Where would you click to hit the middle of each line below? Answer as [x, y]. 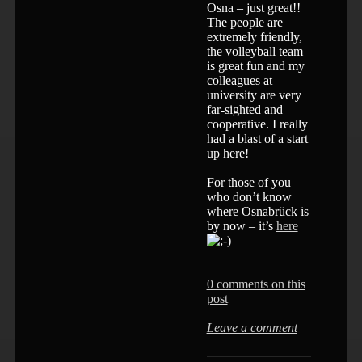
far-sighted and [244, 109]
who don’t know [249, 196]
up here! [227, 153]
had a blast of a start [257, 138]
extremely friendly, [254, 36]
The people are [244, 22]
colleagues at [239, 80]
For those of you [248, 182]
